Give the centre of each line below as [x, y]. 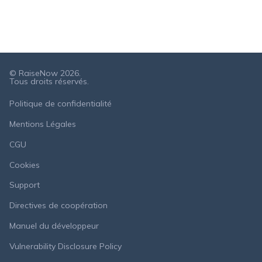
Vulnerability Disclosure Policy [65, 246]
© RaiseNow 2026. [45, 73]
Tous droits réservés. [49, 81]
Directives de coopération [58, 206]
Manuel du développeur [54, 225]
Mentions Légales [43, 124]
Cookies [25, 165]
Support [25, 185]
